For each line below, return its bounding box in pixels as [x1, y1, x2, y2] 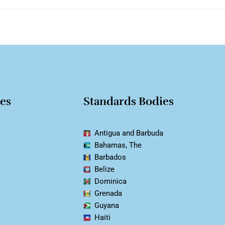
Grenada [94, 189, 123, 198]
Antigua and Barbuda [94, 129, 164, 138]
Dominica [94, 177, 127, 186]
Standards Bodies [83, 94, 174, 108]
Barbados [94, 153, 127, 162]
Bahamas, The [94, 141, 142, 150]
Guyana [94, 201, 120, 210]
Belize [94, 165, 115, 174]
